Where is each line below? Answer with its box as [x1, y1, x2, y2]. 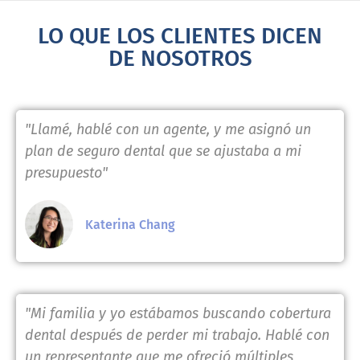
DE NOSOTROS [108, 44, 252, 72]
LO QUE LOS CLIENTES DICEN [38, 22, 322, 49]
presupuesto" [25, 163, 108, 182]
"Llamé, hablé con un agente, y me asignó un [25, 120, 311, 138]
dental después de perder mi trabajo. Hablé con [25, 325, 329, 344]
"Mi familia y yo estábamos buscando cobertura [25, 304, 331, 322]
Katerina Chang [85, 216, 175, 232]
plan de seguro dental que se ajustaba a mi [25, 141, 301, 160]
